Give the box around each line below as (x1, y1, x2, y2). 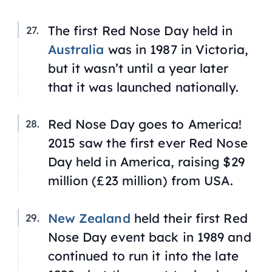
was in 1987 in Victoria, (104, 41, 248, 57)
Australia (47, 41, 104, 57)
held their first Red (130, 210, 248, 226)
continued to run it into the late (47, 248, 239, 264)
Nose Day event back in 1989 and (47, 229, 251, 245)
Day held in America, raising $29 (47, 154, 245, 170)
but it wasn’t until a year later (47, 59, 228, 76)
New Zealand (47, 210, 131, 226)
